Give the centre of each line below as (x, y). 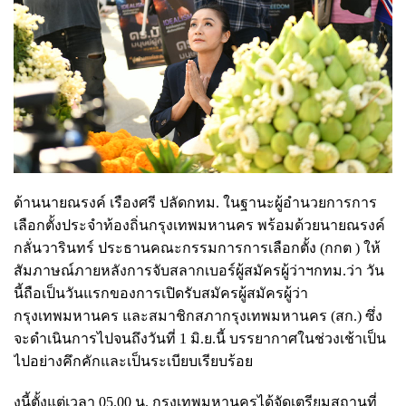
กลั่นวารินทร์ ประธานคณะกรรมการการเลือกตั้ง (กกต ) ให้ (197, 247)
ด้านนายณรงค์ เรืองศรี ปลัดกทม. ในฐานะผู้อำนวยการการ (195, 202)
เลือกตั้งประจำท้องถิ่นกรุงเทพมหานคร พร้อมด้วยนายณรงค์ (199, 225)
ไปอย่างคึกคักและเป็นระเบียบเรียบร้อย (133, 361)
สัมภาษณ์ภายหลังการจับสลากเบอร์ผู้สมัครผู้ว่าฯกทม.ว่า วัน (199, 270)
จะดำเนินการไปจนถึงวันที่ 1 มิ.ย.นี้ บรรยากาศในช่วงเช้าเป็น (200, 338)
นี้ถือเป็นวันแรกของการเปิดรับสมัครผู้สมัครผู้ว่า (161, 293)
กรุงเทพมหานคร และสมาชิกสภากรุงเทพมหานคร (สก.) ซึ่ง (198, 315)
